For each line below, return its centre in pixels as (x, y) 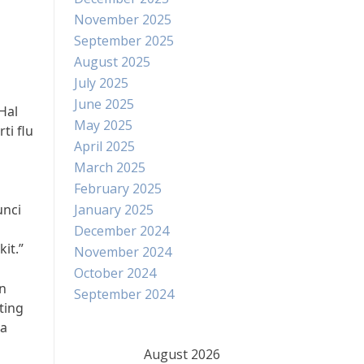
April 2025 (104, 146)
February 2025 (118, 188)
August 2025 (112, 62)
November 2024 (123, 252)
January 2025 (114, 210)
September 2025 (124, 41)
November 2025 (123, 19)
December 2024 (121, 231)
